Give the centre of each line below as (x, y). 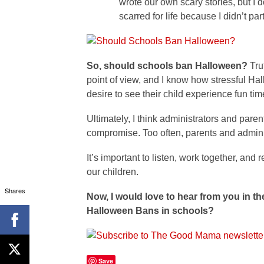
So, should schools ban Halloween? (168, 66)
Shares (15, 190)
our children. (113, 172)
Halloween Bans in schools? (151, 211)
